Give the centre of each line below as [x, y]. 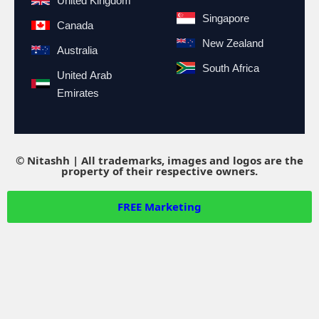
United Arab [84, 75]
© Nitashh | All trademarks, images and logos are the [159, 160]
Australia [77, 50]
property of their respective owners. [159, 171]
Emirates [78, 93]
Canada [75, 25]
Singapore [226, 18]
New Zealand [233, 43]
